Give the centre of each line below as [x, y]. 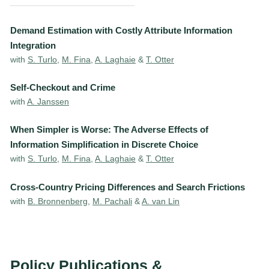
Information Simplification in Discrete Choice [104, 145]
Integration [33, 46]
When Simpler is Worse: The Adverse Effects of [109, 130]
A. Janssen [48, 102]
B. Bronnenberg [58, 201]
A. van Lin [161, 201]
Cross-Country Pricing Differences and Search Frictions [128, 187]
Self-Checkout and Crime [63, 88]
